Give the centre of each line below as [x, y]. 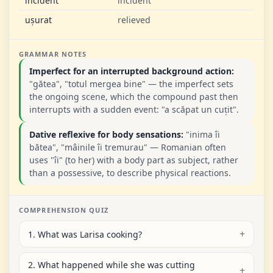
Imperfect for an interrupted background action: [132, 71]
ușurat [38, 20]
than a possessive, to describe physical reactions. [130, 173]
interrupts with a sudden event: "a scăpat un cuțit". [134, 109]
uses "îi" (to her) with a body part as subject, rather [134, 160]
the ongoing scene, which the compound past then [134, 97]
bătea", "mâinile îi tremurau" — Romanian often [128, 147]
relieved [134, 20]
